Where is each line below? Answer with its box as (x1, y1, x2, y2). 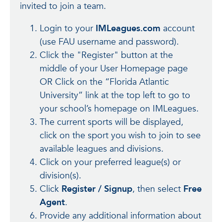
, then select (132, 183, 183, 195)
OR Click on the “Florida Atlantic (40, 76, 169, 88)
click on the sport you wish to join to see (40, 129, 201, 142)
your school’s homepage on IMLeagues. (40, 103, 199, 115)
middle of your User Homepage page (40, 62, 188, 75)
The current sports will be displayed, (40, 116, 183, 128)
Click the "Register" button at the (40, 49, 173, 61)
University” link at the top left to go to (40, 89, 190, 102)
